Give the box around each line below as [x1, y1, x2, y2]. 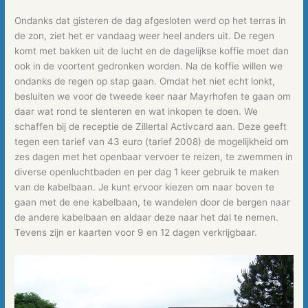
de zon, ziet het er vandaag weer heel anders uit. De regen [14, 30, 275, 42]
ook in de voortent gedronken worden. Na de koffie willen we [14, 60, 283, 72]
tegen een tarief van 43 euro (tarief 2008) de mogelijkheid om [14, 136, 289, 148]
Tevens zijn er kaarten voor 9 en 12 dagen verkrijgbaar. [14, 227, 258, 239]
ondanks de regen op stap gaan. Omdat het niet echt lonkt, [14, 76, 276, 87]
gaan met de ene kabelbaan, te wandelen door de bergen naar [14, 197, 291, 208]
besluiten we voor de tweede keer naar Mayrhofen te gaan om [14, 91, 291, 102]
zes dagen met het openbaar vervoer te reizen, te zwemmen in [14, 151, 294, 163]
